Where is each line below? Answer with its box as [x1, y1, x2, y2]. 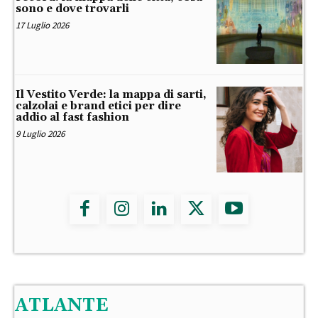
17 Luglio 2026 [16, 18, 69, 31]
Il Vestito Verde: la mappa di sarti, [16, 87, 207, 102]
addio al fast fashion [16, 110, 129, 124]
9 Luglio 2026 [16, 127, 65, 140]
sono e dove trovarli [16, 1, 129, 16]
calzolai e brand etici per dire [16, 99, 181, 113]
